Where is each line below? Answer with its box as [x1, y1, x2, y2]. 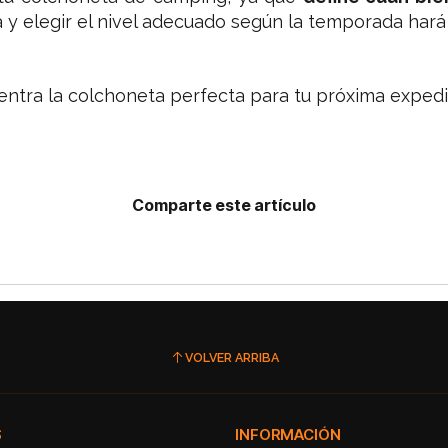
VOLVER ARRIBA [184, 349, 279, 365]
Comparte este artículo [132, 195, 316, 216]
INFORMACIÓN [235, 425, 342, 445]
